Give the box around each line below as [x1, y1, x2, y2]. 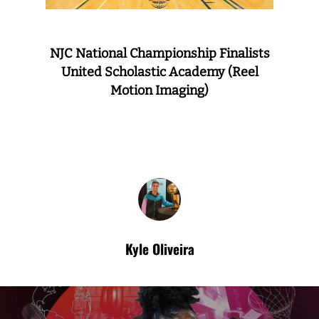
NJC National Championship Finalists [49, 45, 270, 61]
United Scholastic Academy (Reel [61, 63, 258, 80]
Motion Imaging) [110, 82, 209, 98]
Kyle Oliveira [125, 238, 194, 259]
